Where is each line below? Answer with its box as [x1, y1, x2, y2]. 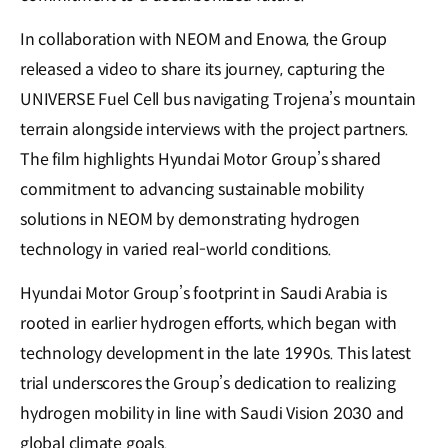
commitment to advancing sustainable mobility [20, 178, 364, 200]
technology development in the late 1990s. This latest [20, 342, 411, 364]
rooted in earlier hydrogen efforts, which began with [20, 312, 398, 334]
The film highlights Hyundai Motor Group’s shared [20, 148, 381, 170]
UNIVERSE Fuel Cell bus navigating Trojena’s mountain [20, 88, 417, 110]
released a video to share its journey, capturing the [20, 58, 386, 80]
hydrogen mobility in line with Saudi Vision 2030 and [20, 402, 405, 424]
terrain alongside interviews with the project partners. [20, 118, 409, 140]
